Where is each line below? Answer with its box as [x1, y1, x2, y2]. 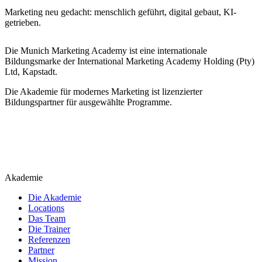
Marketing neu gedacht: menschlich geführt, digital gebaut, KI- [5, 7, 236, 18]
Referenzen [28, 235, 70, 245]
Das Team [28, 213, 65, 224]
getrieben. [5, 18, 41, 28]
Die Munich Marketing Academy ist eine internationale [5, 46, 207, 56]
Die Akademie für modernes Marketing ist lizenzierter [5, 87, 202, 97]
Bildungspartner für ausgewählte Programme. [5, 97, 172, 108]
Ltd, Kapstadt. [5, 67, 57, 77]
